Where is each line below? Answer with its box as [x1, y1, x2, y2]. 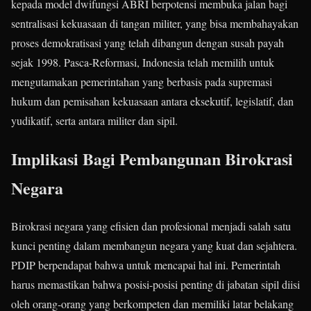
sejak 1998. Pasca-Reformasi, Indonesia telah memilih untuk [11, 55, 274, 70]
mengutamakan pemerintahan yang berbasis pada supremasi [11, 74, 272, 90]
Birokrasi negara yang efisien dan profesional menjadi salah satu [11, 219, 291, 234]
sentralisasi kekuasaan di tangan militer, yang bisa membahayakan [11, 16, 299, 31]
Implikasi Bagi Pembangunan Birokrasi [11, 146, 293, 171]
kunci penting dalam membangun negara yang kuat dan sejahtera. [11, 238, 297, 253]
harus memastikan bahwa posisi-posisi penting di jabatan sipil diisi [11, 277, 300, 292]
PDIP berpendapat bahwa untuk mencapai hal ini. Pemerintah [11, 258, 280, 273]
